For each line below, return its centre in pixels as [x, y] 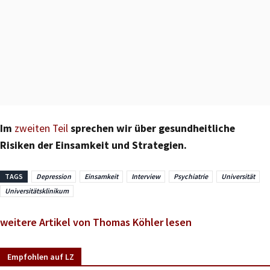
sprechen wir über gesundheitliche [152, 128]
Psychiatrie [191, 176]
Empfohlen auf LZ [41, 257]
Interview [146, 176]
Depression [54, 176]
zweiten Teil [41, 128]
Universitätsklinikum [37, 190]
